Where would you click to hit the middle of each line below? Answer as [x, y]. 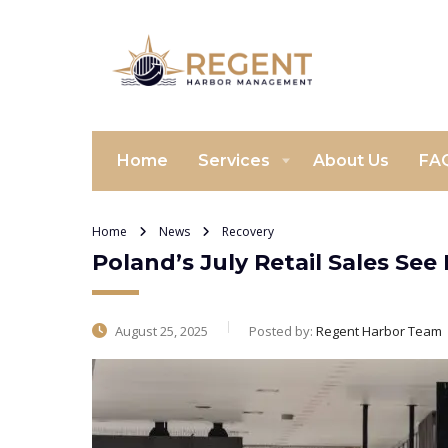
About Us [351, 160]
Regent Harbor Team [379, 331]
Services [234, 160]
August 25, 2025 [160, 331]
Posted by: [282, 331]
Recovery [248, 231]
